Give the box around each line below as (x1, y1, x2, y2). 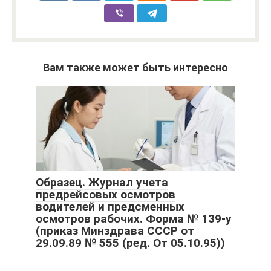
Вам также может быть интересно (43, 60, 228, 74)
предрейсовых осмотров (36, 187, 175, 201)
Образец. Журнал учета (36, 175, 168, 189)
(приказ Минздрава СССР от (36, 223, 194, 238)
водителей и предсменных (36, 199, 184, 214)
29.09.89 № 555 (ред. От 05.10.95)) (36, 235, 225, 250)
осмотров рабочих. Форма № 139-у (36, 211, 232, 226)
